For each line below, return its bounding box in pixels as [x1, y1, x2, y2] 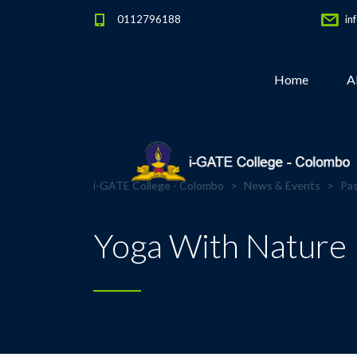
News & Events [244, 178, 320, 192]
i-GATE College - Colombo [93, 178, 224, 192]
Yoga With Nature [93, 226, 347, 265]
